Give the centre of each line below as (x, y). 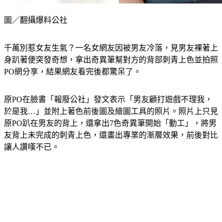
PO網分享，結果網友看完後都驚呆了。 (73, 72)
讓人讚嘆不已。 (32, 147)
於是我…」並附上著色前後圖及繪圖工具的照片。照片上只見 (111, 111)
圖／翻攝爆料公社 (36, 20)
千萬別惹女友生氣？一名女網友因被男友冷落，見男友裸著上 (111, 48)
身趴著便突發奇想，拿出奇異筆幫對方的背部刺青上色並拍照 (111, 60)
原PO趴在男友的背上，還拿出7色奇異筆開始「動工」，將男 (110, 123)
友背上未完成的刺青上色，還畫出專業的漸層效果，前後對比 (111, 135)
